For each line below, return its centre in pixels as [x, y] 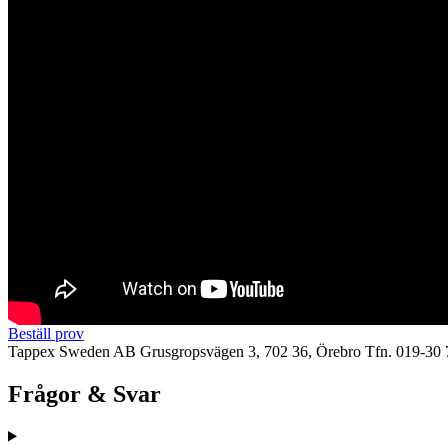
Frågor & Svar [84, 393]
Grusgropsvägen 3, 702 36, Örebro [250, 351]
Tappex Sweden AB [72, 351]
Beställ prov [46, 333]
